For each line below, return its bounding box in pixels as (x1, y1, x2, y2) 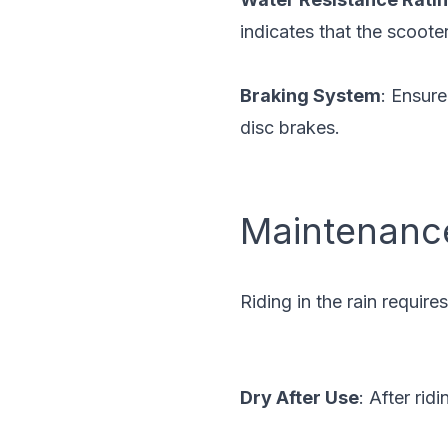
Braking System (240, 85, 381, 106)
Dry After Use (240, 387, 359, 408)
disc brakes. (240, 117, 340, 138)
